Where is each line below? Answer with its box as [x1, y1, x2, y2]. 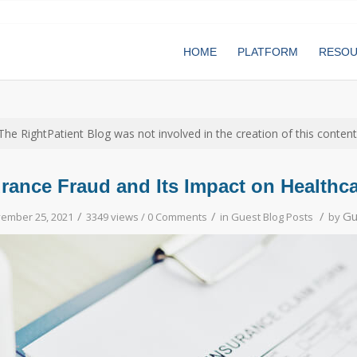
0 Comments [147, 210, 207, 224]
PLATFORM [237, 45, 298, 58]
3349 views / [85, 210, 147, 224]
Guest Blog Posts [230, 210, 313, 224]
